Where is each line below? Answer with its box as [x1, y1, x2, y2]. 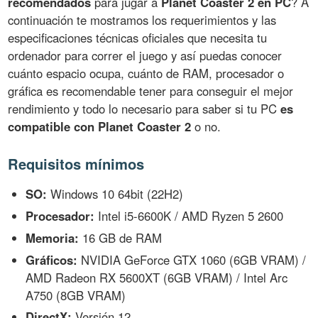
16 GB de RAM [79, 229, 163, 246]
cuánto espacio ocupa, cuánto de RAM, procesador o [8, 64, 285, 82]
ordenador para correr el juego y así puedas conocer [8, 46, 283, 64]
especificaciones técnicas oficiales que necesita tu [8, 28, 268, 46]
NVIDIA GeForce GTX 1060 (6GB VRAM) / [77, 251, 307, 268]
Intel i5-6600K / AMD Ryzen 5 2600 [94, 207, 284, 224]
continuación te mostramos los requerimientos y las [8, 11, 277, 28]
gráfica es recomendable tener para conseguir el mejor [8, 82, 294, 99]
